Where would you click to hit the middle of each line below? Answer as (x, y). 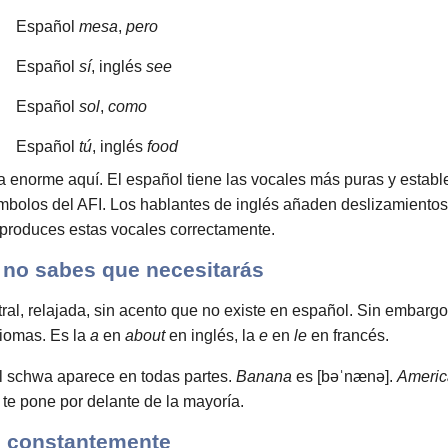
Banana (264, 376)
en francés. (348, 335)
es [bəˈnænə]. (344, 376)
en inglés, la (212, 335)
